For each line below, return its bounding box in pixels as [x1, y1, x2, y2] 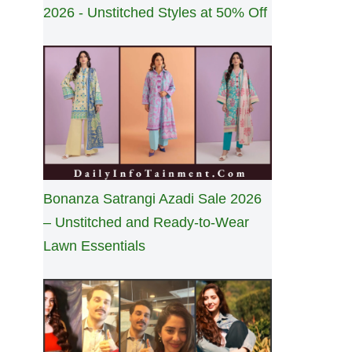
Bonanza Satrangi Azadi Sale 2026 [43, 191, 262, 207]
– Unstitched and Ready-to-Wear [43, 214, 249, 231]
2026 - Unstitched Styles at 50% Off [43, 5, 267, 21]
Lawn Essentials [43, 238, 145, 255]
